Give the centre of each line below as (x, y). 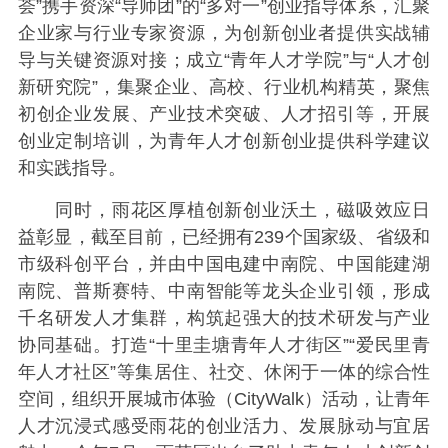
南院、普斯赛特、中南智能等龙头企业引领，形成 (224, 290)
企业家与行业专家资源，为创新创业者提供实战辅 (224, 33)
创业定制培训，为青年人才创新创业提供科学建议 (224, 141)
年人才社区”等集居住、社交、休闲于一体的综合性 (224, 371)
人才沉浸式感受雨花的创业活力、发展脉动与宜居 (224, 425)
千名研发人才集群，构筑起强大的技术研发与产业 (224, 317)
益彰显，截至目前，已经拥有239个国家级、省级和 (224, 236)
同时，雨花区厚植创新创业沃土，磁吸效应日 (224, 209)
